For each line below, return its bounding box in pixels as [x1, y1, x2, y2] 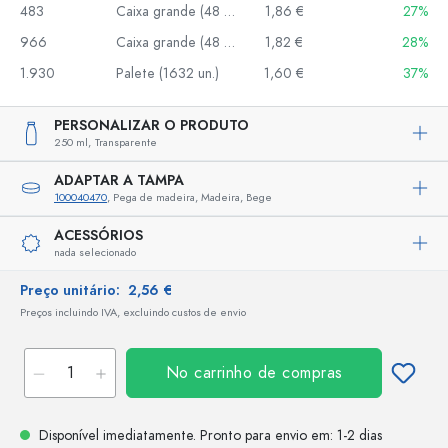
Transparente [95, 134, 157, 150]
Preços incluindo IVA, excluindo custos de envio [20, 304, 246, 320]
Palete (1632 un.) [116, 63, 219, 83]
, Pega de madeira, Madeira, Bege [107, 189, 272, 205]
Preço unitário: [20, 280, 128, 300]
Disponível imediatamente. [35, 425, 200, 445]
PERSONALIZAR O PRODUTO [54, 115, 249, 135]
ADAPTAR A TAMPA [54, 170, 184, 190]
